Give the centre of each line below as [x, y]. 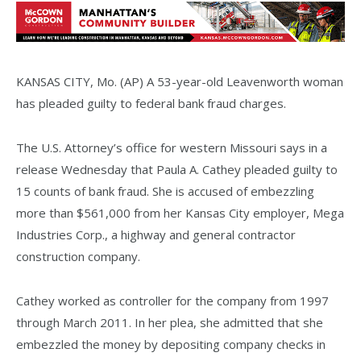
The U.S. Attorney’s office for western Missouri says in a [172, 147]
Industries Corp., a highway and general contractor [156, 234]
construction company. [78, 256]
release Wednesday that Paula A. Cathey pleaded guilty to [177, 169]
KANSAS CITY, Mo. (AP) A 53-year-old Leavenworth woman [180, 81]
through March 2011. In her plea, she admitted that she [170, 322]
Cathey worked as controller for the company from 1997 [172, 300]
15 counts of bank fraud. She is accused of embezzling [165, 191]
